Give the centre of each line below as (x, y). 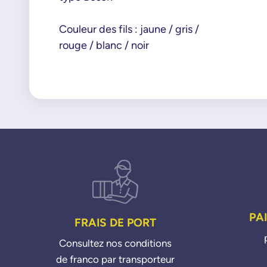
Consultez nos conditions (116, 243)
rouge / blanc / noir (104, 45)
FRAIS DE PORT (116, 223)
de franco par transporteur (116, 260)
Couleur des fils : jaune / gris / (129, 29)
